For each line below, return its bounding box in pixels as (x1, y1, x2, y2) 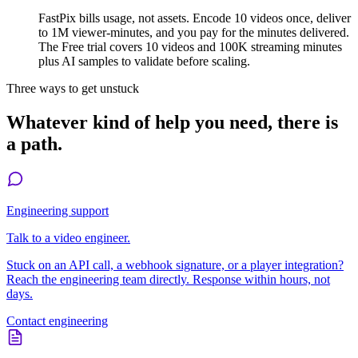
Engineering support (6, 204, 109, 218)
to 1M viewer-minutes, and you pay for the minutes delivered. (38, 25, 349, 39)
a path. (6, 133, 62, 154)
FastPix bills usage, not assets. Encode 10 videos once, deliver (38, 10, 351, 25)
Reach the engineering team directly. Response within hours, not (6, 272, 330, 287)
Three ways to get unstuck (6, 81, 139, 95)
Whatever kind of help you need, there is (6, 111, 338, 133)
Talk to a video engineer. (6, 231, 130, 245)
